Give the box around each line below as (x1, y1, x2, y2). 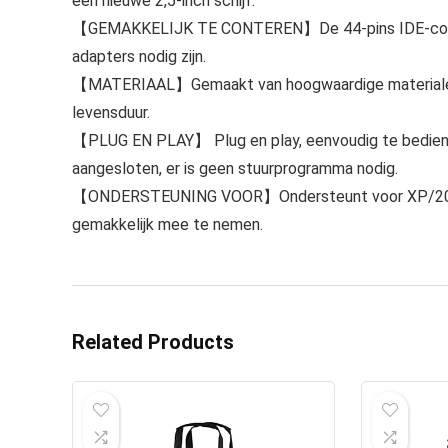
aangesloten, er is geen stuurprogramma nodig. (72, 159, 398, 178)
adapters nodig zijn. (72, 47, 206, 66)
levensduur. (72, 103, 150, 122)
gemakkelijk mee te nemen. (72, 215, 263, 234)
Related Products (72, 330, 234, 354)
